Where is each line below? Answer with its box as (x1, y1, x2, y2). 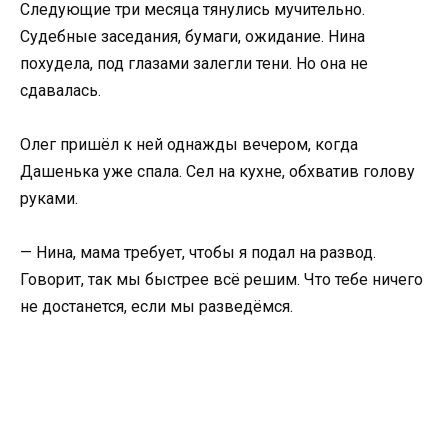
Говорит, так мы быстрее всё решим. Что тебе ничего (20, 270, 423, 290)
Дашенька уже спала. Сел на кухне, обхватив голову (20, 162, 415, 181)
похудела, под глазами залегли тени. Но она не (20, 53, 368, 73)
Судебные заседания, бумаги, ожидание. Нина (20, 26, 365, 46)
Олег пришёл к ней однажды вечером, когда (20, 135, 358, 154)
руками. (20, 189, 78, 208)
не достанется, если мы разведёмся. (20, 297, 293, 317)
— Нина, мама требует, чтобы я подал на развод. (20, 243, 376, 263)
